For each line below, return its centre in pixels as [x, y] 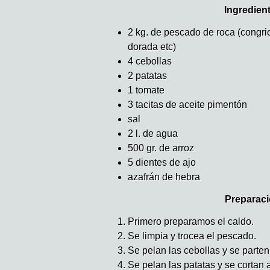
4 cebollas [150, 61]
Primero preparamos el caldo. [191, 222]
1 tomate [146, 90]
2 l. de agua [153, 134]
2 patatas [147, 76]
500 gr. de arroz [161, 148]
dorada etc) [152, 47]
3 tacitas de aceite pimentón [187, 105]
